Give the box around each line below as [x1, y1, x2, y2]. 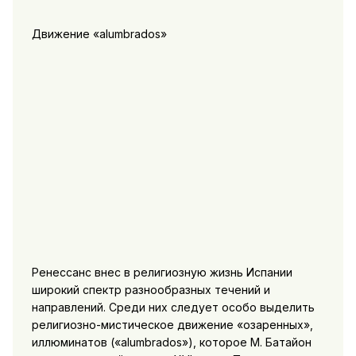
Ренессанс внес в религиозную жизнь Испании [31, 265, 292, 279]
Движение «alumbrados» [31, 26, 167, 41]
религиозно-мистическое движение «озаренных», [31, 317, 313, 331]
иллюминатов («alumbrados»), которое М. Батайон [31, 335, 311, 349]
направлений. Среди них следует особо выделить [31, 300, 315, 314]
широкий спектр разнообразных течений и [31, 282, 270, 296]
